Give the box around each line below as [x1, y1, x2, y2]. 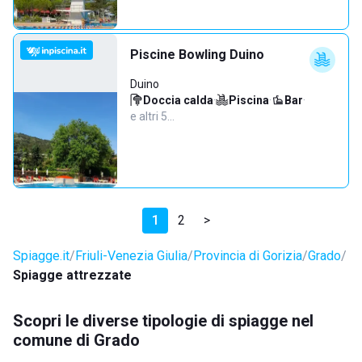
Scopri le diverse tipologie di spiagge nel [13, 311, 314, 330]
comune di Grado [13, 330, 140, 350]
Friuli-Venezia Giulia [75, 248, 187, 263]
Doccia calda [143, 94, 213, 107]
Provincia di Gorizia [193, 248, 302, 263]
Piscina [229, 94, 269, 107]
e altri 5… [130, 110, 175, 123]
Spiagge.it [13, 248, 69, 263]
